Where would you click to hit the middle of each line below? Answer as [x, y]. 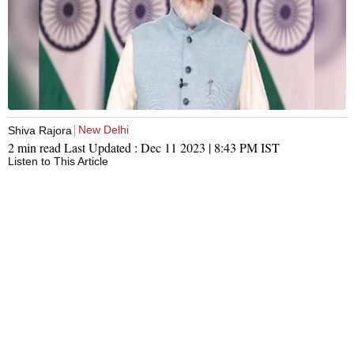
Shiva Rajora [40, 130]
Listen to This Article [58, 162]
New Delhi [104, 130]
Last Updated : [102, 148]
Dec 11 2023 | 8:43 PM [199, 148]
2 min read [36, 148]
